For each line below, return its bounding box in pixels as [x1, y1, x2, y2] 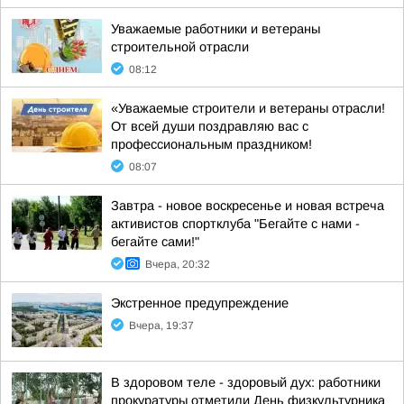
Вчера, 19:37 [129, 319, 194, 332]
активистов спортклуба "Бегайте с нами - [111, 216, 360, 231]
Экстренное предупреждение [111, 296, 289, 310]
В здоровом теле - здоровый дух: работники [111, 375, 381, 390]
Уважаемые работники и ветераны [111, 22, 320, 36]
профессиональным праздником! [111, 137, 312, 151]
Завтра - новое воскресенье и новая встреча [111, 198, 384, 213]
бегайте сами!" [111, 234, 199, 249]
